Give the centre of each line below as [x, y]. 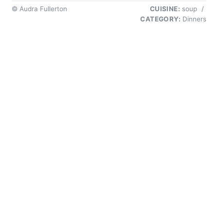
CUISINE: [165, 9]
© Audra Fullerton [39, 9]
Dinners [193, 19]
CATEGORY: [160, 19]
